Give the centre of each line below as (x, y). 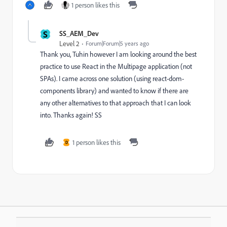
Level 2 (69, 44)
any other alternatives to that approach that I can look (116, 103)
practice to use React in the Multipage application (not (116, 66)
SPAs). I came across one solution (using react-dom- (112, 79)
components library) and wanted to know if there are (114, 91)
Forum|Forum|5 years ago (117, 43)
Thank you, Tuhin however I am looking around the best (118, 54)
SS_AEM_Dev (79, 33)
